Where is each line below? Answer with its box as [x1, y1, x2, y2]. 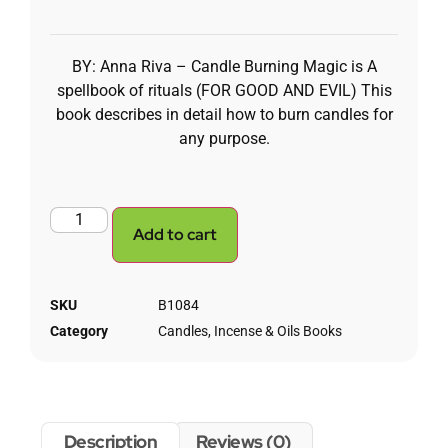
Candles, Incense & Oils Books [158, 322, 342, 339]
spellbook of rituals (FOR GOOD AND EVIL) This [56, 81, 392, 101]
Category [50, 322, 108, 339]
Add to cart [133, 223, 218, 245]
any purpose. [178, 129, 270, 149]
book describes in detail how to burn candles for [55, 105, 393, 125]
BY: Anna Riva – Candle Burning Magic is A [71, 57, 377, 77]
